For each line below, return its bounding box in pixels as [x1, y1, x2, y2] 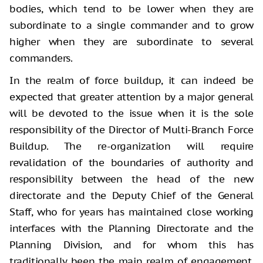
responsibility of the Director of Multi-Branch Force [9, 123, 254, 136]
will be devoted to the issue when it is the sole [9, 106, 254, 120]
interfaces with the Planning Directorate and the [9, 221, 254, 235]
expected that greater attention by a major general [9, 90, 254, 103]
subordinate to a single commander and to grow [9, 18, 254, 32]
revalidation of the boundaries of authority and [9, 156, 254, 169]
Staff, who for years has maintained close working [9, 205, 254, 218]
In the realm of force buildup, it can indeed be [9, 73, 254, 87]
